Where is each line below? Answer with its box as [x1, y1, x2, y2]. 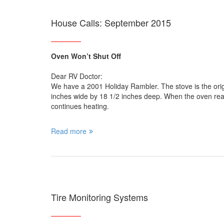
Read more [51, 126, 86, 136]
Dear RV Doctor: [51, 71, 102, 81]
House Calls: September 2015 [51, 16, 171, 29]
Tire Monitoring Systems [51, 190, 148, 204]
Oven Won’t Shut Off [51, 51, 121, 61]
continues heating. [51, 101, 109, 111]
